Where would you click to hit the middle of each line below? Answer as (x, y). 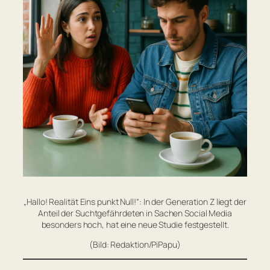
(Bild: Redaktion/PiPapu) (135, 244)
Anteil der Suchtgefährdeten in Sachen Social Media (135, 213)
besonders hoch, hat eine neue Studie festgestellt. (135, 224)
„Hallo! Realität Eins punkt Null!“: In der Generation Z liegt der (135, 201)
